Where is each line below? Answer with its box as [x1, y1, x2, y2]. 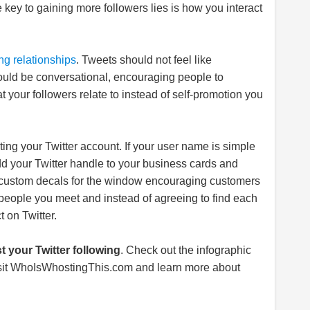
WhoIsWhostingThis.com [10, 262, 133, 273]
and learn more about [133, 262, 240, 273]
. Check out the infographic [120, 244, 251, 256]
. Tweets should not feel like [76, 54, 212, 66]
